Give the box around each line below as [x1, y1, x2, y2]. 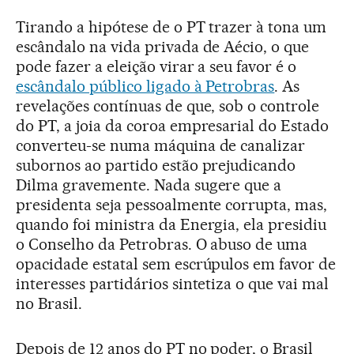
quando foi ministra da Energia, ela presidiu [16, 215, 327, 234]
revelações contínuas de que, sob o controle [16, 96, 320, 115]
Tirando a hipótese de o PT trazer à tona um [16, 17, 327, 36]
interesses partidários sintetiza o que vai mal [16, 274, 330, 293]
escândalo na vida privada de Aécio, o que [16, 37, 310, 56]
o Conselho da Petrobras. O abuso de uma [16, 235, 308, 254]
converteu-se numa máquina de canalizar [16, 136, 306, 155]
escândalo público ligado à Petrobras [16, 77, 275, 96]
